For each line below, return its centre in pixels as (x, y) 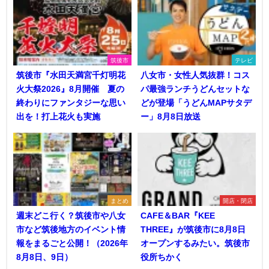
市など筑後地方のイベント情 (71, 229)
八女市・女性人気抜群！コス (195, 75)
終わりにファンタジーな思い (71, 102)
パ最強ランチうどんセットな (195, 89)
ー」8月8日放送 (171, 116)
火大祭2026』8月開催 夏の (70, 89)
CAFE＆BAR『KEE (178, 215)
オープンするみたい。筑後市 (195, 243)
